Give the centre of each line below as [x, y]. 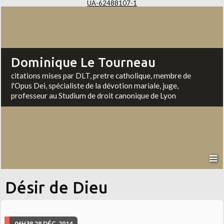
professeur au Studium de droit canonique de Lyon [94, 96]
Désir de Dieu [57, 188]
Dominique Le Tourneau [83, 62]
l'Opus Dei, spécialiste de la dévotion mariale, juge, [95, 86]
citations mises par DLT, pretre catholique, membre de [101, 76]
